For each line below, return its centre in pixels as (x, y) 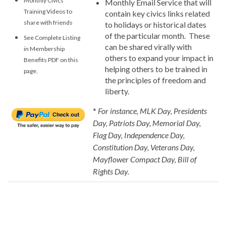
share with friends (48, 22)
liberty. (117, 91)
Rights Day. (111, 171)
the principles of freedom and (155, 80)
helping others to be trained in (156, 69)
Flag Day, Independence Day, (139, 135)
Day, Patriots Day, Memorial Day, (147, 123)
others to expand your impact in (159, 58)
